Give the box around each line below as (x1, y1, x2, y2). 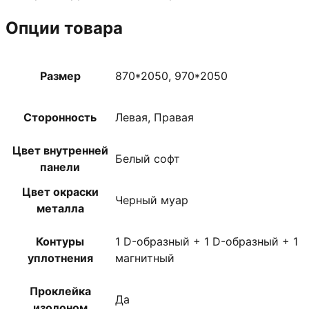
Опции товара (6, 18, 123, 39)
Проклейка (29, 284, 91, 299)
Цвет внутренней (12, 143, 108, 158)
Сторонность (23, 110, 97, 125)
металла (36, 201, 84, 216)
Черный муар (115, 193, 188, 208)
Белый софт (115, 152, 180, 166)
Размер (39, 69, 81, 83)
